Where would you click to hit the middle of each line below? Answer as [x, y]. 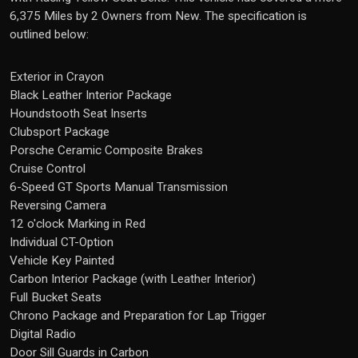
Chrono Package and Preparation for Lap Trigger [138, 316]
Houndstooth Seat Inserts [78, 113]
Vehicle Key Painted [62, 261]
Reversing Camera [58, 205]
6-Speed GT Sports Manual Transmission [119, 187]
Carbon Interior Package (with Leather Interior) [133, 279]
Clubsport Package [60, 132]
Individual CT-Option [62, 242]
